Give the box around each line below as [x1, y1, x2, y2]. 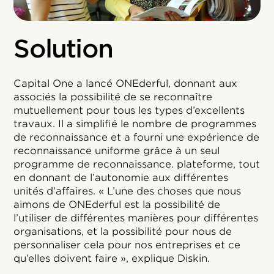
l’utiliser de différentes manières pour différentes [13, 212, 259, 224]
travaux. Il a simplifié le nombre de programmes [13, 118, 257, 130]
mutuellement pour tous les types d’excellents [13, 105, 245, 117]
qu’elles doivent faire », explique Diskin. [13, 253, 210, 265]
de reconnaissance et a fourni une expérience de [13, 131, 260, 144]
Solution [13, 34, 113, 64]
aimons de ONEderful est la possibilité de [13, 199, 221, 211]
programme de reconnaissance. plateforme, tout [13, 158, 261, 171]
